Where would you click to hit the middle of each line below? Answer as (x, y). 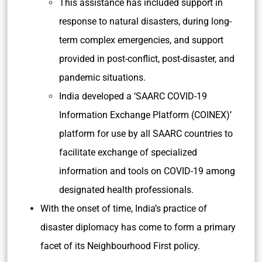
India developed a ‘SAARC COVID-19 (133, 96)
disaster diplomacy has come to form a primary (138, 227)
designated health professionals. (126, 190)
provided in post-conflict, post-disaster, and (147, 59)
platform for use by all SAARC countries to (146, 134)
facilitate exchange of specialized (128, 152)
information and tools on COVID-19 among (147, 171)
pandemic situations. (104, 77)
